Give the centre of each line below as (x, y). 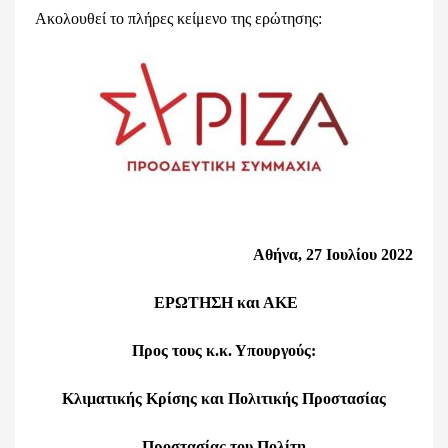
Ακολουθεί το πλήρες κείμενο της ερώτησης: (178, 18)
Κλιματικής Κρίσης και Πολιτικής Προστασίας (224, 398)
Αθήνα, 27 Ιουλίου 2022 (333, 254)
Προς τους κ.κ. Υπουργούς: (224, 350)
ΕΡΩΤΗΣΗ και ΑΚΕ (226, 302)
